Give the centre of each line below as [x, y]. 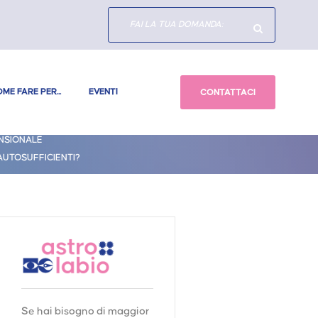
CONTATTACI [228, 93]
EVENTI [103, 92]
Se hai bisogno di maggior [86, 311]
